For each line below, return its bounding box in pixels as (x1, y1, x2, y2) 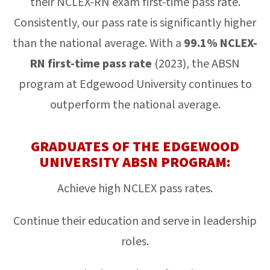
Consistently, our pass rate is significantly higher (14, 14, 256, 31)
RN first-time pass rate (30, 55, 152, 72)
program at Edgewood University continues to (18, 75, 252, 93)
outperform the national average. (49, 96, 221, 113)
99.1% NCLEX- (184, 34, 257, 52)
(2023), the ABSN (152, 55, 240, 72)
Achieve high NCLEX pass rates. (57, 180, 213, 197)
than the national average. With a (13, 34, 184, 52)
